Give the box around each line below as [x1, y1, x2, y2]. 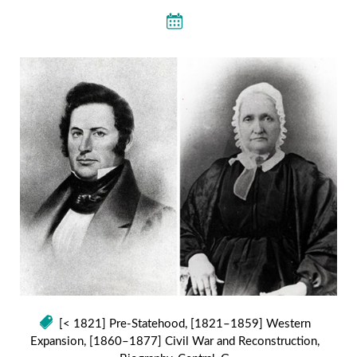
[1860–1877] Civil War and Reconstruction [88, 335, 317, 348]
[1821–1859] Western [190, 318, 311, 331]
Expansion [29, 335, 84, 348]
